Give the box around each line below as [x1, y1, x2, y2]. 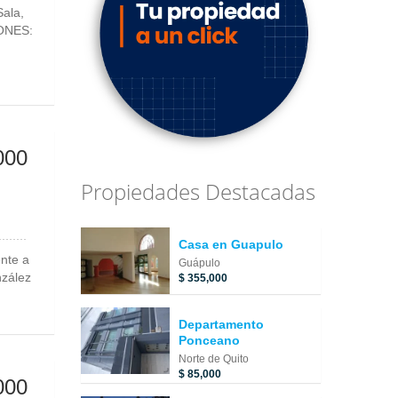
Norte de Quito [179, 352, 249, 365]
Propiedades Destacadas [81, 177, 315, 207]
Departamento [179, 316, 264, 331]
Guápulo [179, 257, 220, 270]
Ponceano [179, 332, 240, 347]
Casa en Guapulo [179, 237, 283, 252]
